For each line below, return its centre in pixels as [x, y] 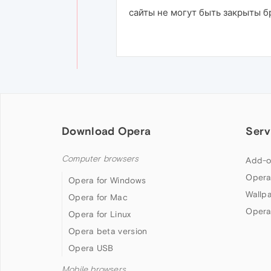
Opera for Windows [107, 180]
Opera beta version [108, 231]
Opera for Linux [100, 214]
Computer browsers [100, 158]
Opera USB [91, 248]
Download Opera [106, 131]
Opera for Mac [98, 197]
